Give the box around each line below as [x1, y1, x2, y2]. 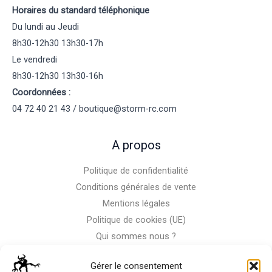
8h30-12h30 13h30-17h [12, 37, 103, 49]
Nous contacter [104, 246, 168, 258]
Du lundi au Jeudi [12, 21, 79, 32]
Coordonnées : [12, 86, 70, 98]
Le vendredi [12, 53, 57, 65]
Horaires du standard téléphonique [12, 4, 149, 16]
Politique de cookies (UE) [86, 214, 186, 225]
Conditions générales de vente [76, 181, 196, 192]
